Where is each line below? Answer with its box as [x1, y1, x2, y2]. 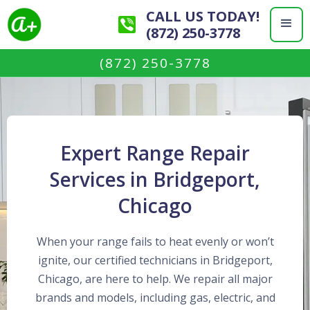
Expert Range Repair [60, 140, 250, 166]
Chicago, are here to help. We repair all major [37, 271, 273, 286]
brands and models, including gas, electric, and [35, 290, 275, 305]
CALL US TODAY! [146, 6, 259, 26]
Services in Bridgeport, [50, 166, 260, 192]
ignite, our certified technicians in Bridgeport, [37, 253, 273, 268]
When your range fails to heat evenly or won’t [36, 234, 274, 249]
